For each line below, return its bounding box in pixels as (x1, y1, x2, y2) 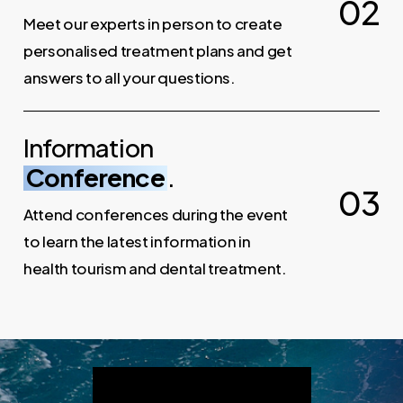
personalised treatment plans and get (23, 40, 292, 60)
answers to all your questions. (23, 67, 236, 87)
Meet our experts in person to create (23, 13, 282, 33)
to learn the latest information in (23, 230, 251, 251)
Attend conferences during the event (23, 203, 289, 224)
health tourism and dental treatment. (23, 257, 287, 278)
